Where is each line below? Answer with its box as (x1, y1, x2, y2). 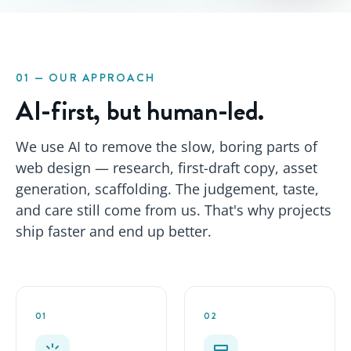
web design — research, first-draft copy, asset (16, 158, 317, 178)
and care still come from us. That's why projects (16, 201, 331, 220)
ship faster (16, 222, 89, 241)
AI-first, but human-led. (16, 92, 264, 131)
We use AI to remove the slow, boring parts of (16, 137, 317, 157)
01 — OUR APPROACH (16, 70, 156, 86)
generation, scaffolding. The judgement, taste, (16, 179, 319, 199)
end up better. (114, 222, 212, 241)
